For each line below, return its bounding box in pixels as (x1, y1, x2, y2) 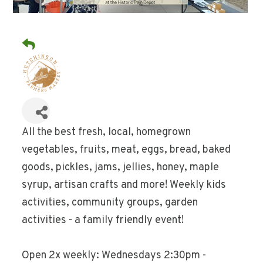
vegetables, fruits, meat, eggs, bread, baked (22, 143, 231, 157)
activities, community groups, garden (22, 196, 198, 210)
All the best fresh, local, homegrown (22, 126, 191, 140)
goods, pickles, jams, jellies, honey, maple (22, 161, 220, 175)
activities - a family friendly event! (22, 214, 184, 228)
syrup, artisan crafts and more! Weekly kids (22, 178, 227, 193)
